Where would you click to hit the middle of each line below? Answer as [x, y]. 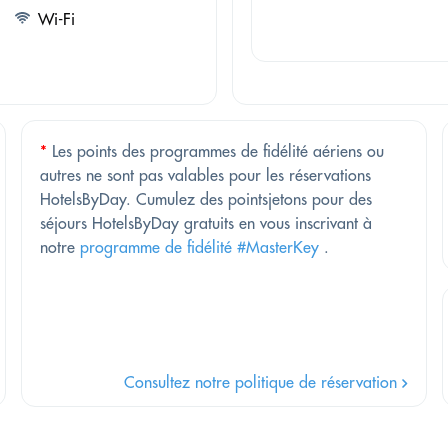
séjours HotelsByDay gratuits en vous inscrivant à [206, 223]
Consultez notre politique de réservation [262, 382]
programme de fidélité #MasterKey [199, 247]
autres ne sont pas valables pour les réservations [205, 175]
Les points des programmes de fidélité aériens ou [215, 151]
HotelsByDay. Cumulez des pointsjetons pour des [206, 199]
